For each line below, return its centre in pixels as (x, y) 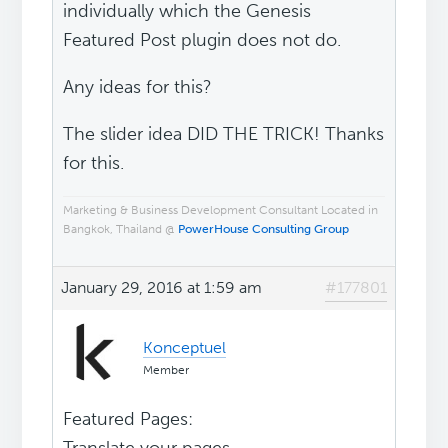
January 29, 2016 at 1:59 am (162, 288)
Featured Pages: (128, 419)
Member (166, 370)
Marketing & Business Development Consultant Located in (221, 210)
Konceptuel (185, 348)
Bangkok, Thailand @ (121, 229)
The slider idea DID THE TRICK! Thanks (224, 134)
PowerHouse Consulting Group (264, 229)
